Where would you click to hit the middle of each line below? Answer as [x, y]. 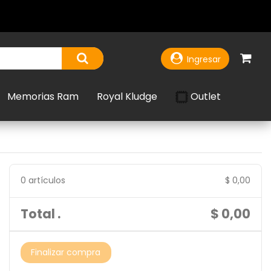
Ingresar [204, 59]
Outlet [206, 96]
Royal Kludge [127, 96]
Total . [40, 214]
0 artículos [43, 181]
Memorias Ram [43, 96]
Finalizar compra [66, 253]
